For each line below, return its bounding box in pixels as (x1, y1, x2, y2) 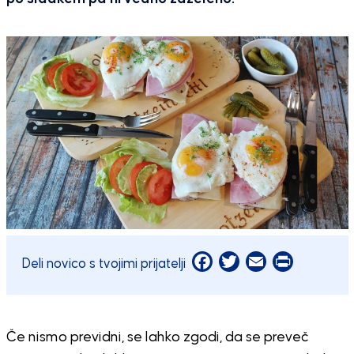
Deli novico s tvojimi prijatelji (21, 257, 189, 272)
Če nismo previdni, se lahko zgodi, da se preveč (6, 330, 309, 345)
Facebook (212, 254, 272, 269)
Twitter (239, 254, 282, 269)
